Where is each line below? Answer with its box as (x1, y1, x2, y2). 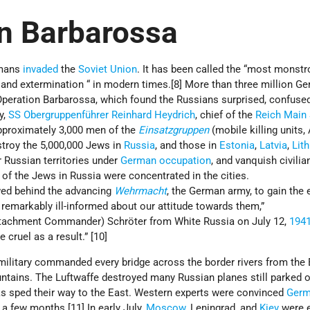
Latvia (259, 138, 288, 152)
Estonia (219, 138, 255, 152)
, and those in (155, 138, 220, 152)
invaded (23, 62, 59, 75)
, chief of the (195, 108, 256, 121)
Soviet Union (78, 62, 138, 75)
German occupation (120, 154, 212, 167)
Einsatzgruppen (138, 123, 210, 136)
